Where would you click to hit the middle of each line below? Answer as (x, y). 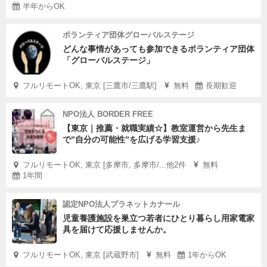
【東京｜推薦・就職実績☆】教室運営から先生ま (154, 128)
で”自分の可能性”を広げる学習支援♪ (131, 139)
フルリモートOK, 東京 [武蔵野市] (81, 255)
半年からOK (44, 6)
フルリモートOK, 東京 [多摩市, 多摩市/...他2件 (104, 165)
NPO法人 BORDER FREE (108, 114)
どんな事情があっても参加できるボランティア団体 (159, 49)
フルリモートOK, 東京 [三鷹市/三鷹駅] (90, 86)
